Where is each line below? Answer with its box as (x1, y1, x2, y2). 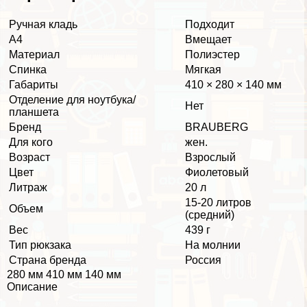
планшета (9, 106, 59, 119)
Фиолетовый (185, 167, 249, 179)
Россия (185, 254, 221, 267)
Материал (9, 49, 60, 61)
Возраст (9, 151, 50, 164)
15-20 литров (185, 197, 251, 209)
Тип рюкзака (9, 239, 71, 251)
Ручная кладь (9, 19, 77, 31)
